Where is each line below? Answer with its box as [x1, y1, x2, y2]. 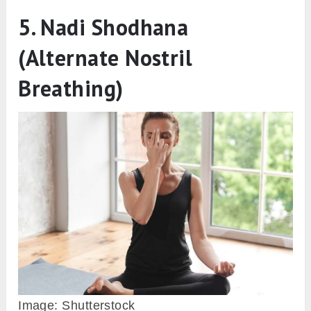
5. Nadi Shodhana [18, 12, 189, 42]
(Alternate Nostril [18, 42, 193, 72]
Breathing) [18, 73, 124, 103]
